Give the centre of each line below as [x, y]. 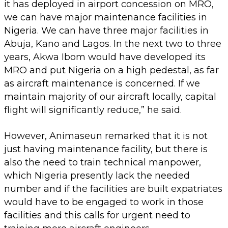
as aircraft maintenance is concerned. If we [102, 83]
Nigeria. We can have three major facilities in [106, 30]
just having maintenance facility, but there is [106, 149]
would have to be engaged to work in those [104, 202]
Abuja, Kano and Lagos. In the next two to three [113, 44]
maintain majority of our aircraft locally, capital [110, 96]
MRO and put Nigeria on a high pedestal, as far [111, 70]
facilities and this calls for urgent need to [97, 215]
